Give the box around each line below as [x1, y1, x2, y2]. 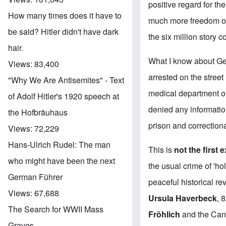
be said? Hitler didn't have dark [8, 25, 119, 37]
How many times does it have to [8, 9, 122, 21]
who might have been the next [8, 154, 115, 166]
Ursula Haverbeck [148, 192, 217, 204]
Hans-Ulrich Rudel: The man [8, 138, 110, 150]
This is [148, 143, 175, 155]
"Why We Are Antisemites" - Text [8, 74, 124, 86]
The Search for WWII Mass [8, 203, 103, 215]
